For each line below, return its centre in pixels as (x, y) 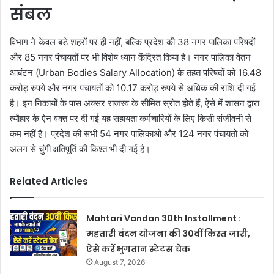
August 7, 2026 (120, 262)
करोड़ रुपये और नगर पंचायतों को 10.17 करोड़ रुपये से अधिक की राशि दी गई (133, 87)
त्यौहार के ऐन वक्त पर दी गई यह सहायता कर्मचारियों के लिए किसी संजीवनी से (131, 118)
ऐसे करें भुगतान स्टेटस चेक (139, 249)
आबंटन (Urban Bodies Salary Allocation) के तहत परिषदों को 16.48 (135, 72)
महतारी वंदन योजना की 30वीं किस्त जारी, (168, 233)
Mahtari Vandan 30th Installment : (164, 218)
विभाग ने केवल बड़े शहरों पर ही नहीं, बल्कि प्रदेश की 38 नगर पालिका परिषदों (132, 42)
